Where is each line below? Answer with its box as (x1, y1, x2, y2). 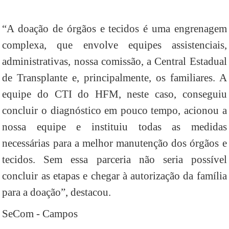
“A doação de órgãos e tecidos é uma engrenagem (2, 22, 227, 35)
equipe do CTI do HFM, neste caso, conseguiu (2, 88, 227, 101)
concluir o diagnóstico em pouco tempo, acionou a (2, 104, 227, 117)
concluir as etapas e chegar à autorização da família (2, 170, 227, 182)
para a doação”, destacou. (2, 186, 111, 199)
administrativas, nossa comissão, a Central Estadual (2, 55, 227, 68)
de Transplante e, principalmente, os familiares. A (2, 72, 227, 84)
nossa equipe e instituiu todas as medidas (2, 121, 227, 133)
